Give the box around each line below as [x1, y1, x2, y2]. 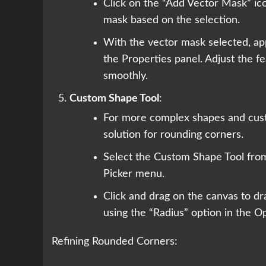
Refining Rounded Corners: [52, 236, 178, 248]
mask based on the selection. [103, 15, 240, 26]
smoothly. [103, 71, 148, 82]
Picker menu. [103, 169, 164, 180]
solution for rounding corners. [103, 129, 243, 141]
